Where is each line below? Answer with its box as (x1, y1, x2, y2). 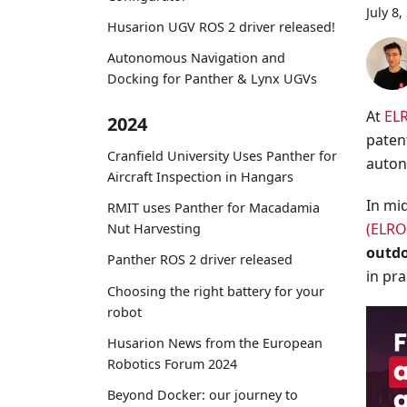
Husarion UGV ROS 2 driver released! (107, 18, 335, 36)
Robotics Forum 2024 (107, 354, 237, 372)
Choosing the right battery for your (107, 282, 324, 300)
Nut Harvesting (107, 220, 201, 238)
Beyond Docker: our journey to (107, 386, 298, 404)
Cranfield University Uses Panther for (107, 147, 337, 165)
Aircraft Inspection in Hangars (107, 168, 293, 186)
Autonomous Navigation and (107, 49, 285, 67)
